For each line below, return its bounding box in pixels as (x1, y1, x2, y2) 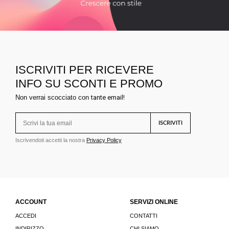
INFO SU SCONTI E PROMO (15, 77, 163, 90)
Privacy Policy (86, 137, 122, 144)
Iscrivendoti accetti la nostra (15, 137, 86, 144)
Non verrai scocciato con (15, 94, 91, 102)
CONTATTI (130, 213, 157, 219)
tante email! (91, 94, 125, 102)
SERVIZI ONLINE (130, 198, 178, 206)
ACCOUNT (15, 198, 47, 206)
